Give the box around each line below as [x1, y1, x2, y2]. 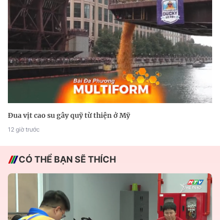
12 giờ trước [8, 126, 40, 134]
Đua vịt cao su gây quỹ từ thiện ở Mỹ [8, 111, 130, 120]
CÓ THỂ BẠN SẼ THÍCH [19, 154, 116, 165]
